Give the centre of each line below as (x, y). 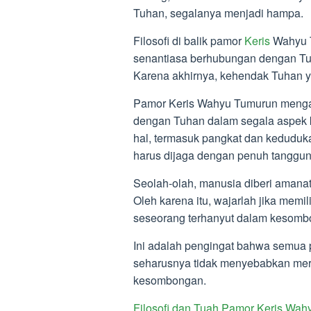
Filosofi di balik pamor (189, 41)
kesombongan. (170, 280)
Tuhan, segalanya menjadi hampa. (218, 13)
